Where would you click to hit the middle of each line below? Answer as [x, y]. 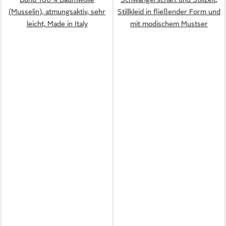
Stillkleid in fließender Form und [169, 11]
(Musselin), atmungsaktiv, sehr [57, 11]
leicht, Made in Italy [57, 23]
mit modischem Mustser [169, 23]
